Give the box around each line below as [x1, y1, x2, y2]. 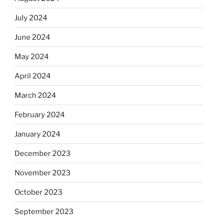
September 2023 [15, 207, 74, 216]
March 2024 [15, 91, 56, 100]
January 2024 [15, 129, 61, 139]
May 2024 [15, 52, 49, 61]
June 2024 [15, 32, 50, 42]
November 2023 [15, 168, 71, 177]
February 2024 [15, 110, 65, 119]
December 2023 [15, 149, 71, 158]
